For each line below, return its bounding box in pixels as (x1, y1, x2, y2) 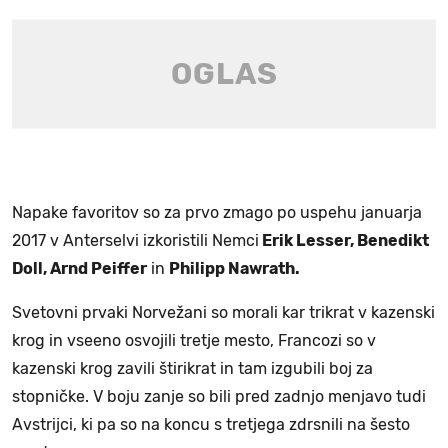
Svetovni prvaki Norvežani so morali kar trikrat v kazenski (12, 302, 435, 322)
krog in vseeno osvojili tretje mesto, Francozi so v (12, 330, 376, 350)
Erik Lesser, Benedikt (259, 230, 429, 250)
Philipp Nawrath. (169, 258, 300, 278)
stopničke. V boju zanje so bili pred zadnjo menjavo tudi (12, 386, 426, 406)
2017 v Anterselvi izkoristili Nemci (12, 230, 259, 250)
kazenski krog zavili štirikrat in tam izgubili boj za (12, 358, 373, 378)
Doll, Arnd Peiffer (12, 258, 147, 278)
